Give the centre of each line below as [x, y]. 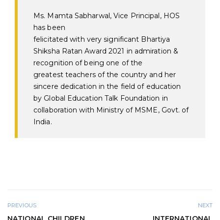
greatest [49, 75]
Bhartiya [156, 39]
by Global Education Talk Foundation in [101, 98]
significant [122, 39]
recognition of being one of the [88, 63]
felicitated [52, 39]
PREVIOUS [22, 206]
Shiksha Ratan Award [70, 51]
